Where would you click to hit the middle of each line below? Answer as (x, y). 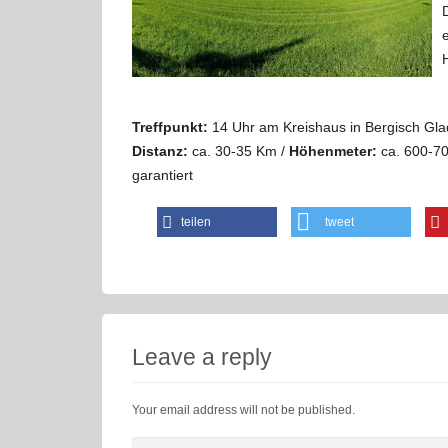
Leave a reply (202, 357)
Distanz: (160, 151)
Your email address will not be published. (243, 410)
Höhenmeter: (333, 151)
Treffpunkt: (170, 127)
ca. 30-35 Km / (238, 151)
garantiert (162, 175)
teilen (196, 222)
